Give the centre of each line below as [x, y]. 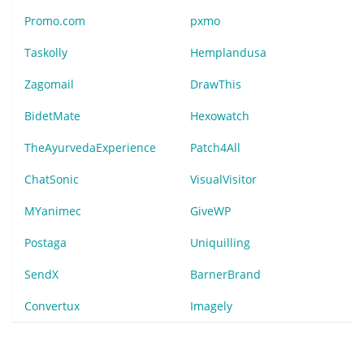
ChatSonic [52, 179]
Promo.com [55, 20]
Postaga [45, 242]
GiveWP [210, 210]
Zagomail [49, 84]
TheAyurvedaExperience [90, 147]
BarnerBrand [225, 274]
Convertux [52, 305]
